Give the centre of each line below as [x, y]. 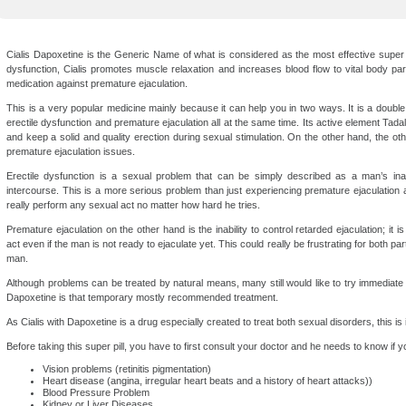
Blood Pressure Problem [96, 392]
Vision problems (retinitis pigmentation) [127, 369]
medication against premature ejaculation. [97, 83]
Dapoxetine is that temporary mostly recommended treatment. [142, 297]
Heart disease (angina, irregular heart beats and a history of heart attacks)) [208, 381]
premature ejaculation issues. [71, 151]
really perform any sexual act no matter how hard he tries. [133, 205]
